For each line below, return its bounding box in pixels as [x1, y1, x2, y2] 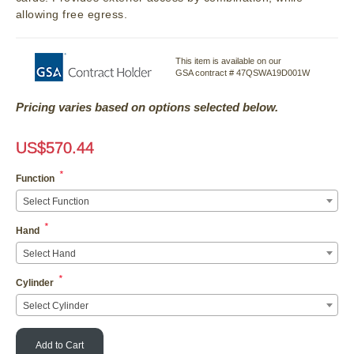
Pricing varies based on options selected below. [16, 100, 278, 115]
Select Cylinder [23, 300, 88, 312]
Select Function [23, 196, 89, 208]
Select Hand [23, 248, 76, 260]
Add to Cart [36, 340, 84, 352]
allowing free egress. [16, 8, 128, 21]
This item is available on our [175, 55, 281, 66]
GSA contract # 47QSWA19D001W [175, 67, 310, 77]
